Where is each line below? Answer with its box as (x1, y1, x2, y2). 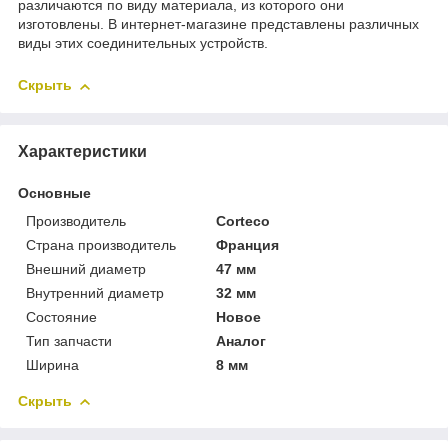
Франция (216, 236, 280, 253)
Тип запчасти (26, 332, 112, 349)
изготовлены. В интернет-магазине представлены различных (18, 16, 419, 33)
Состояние (26, 308, 97, 325)
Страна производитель (26, 236, 176, 253)
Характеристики (18, 142, 147, 160)
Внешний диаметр (26, 260, 146, 277)
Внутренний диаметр (26, 284, 164, 301)
